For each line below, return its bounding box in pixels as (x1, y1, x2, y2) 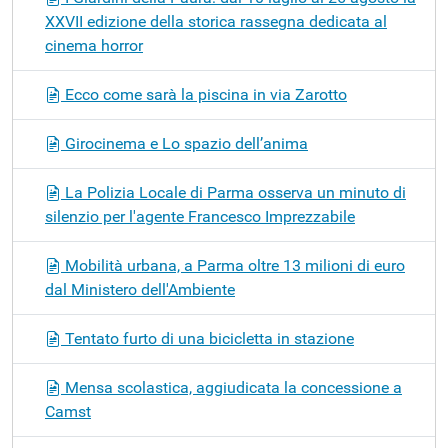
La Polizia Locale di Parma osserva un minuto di (61, 182, 406, 202)
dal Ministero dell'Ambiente (45, 279, 235, 299)
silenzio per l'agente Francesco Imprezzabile (45, 206, 355, 226)
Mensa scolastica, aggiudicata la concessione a (61, 377, 402, 397)
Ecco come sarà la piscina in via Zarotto (61, 84, 347, 104)
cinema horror (45, 35, 143, 55)
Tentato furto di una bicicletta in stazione (61, 328, 354, 348)
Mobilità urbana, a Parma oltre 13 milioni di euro (61, 255, 405, 275)
